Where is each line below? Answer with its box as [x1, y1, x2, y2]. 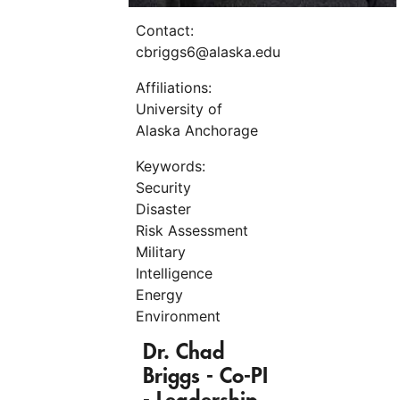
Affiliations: [136, 79, 212, 96]
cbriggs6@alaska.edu [136, 43, 280, 61]
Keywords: [136, 157, 205, 175]
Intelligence [136, 264, 212, 282]
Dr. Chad [143, 341, 225, 364]
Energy [136, 286, 183, 304]
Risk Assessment [136, 221, 248, 239]
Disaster [136, 200, 191, 218]
